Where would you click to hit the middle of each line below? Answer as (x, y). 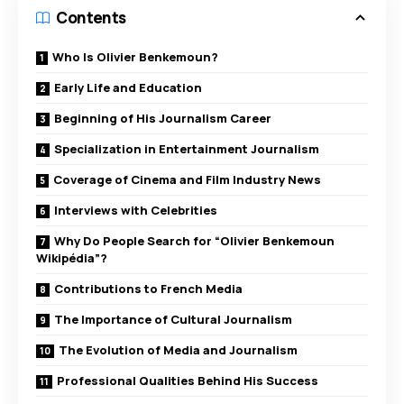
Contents (92, 18)
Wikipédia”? (72, 257)
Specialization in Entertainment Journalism (187, 148)
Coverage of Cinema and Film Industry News (187, 179)
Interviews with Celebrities (136, 210)
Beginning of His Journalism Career (163, 118)
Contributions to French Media (148, 288)
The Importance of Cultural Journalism (173, 319)
